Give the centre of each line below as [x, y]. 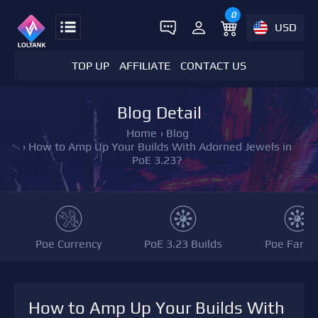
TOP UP [91, 66]
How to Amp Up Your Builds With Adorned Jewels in [160, 147]
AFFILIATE [145, 66]
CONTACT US [213, 66]
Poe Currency [68, 244]
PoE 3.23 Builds [183, 244]
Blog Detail [159, 113]
